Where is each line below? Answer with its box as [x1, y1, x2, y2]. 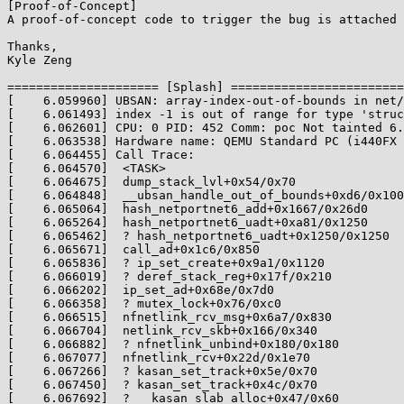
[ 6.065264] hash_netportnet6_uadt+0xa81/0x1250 [7, 216, 368, 229]
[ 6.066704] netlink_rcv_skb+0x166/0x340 [7, 324, 317, 337]
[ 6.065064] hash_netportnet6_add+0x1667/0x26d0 [7, 202, 368, 216]
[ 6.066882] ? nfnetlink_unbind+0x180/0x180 [7, 337, 339, 351]
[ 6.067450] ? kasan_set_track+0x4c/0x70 [7, 378, 317, 391]
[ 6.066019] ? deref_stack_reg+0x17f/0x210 [7, 270, 332, 283]
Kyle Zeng [7, 53, 72, 67]
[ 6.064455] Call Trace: [7, 148, 195, 161]
